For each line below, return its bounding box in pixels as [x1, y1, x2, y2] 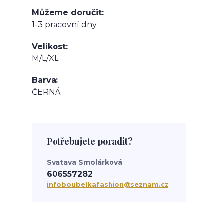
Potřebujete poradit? [47, 135, 133, 148]
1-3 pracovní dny [32, 20, 97, 30]
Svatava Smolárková [47, 158, 122, 167]
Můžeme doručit [32, 8, 102, 18]
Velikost [32, 42, 66, 52]
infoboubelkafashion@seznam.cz [47, 180, 168, 189]
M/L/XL [32, 54, 58, 63]
